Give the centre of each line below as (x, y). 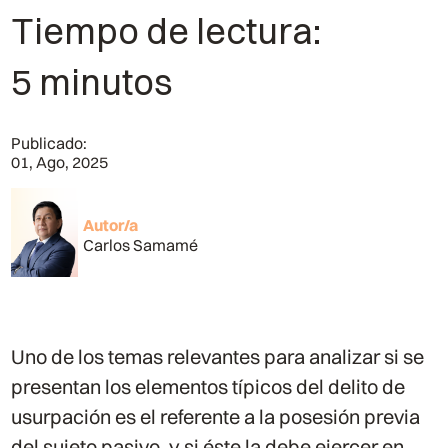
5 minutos (92, 82)
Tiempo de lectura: (166, 31)
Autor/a (110, 224)
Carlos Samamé (140, 244)
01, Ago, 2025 (60, 162)
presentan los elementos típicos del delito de (208, 386)
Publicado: (49, 143)
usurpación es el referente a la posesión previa (216, 416)
